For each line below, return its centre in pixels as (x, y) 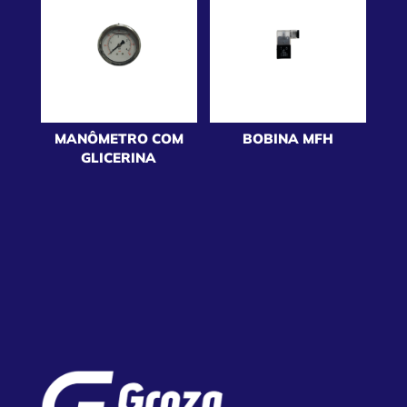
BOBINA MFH (288, 139)
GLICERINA (119, 158)
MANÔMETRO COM (119, 139)
